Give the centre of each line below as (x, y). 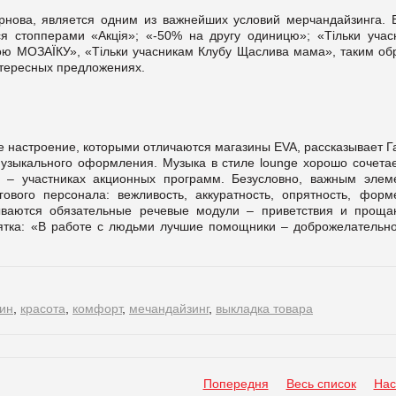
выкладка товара (264, 308)
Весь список (321, 383)
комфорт (97, 308)
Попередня (236, 383)
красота (43, 308)
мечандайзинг (169, 308)
